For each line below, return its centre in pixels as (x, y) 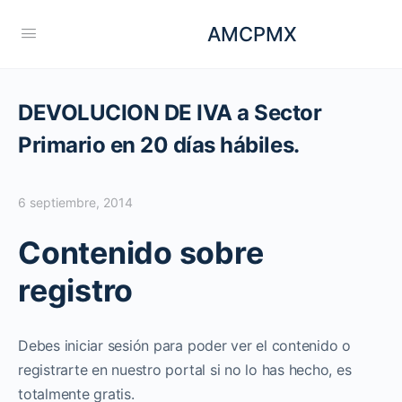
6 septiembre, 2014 (75, 202)
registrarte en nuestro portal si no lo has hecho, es (185, 370)
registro (76, 290)
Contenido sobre (141, 253)
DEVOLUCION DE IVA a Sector (170, 113)
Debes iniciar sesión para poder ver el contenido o (185, 345)
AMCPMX (252, 34)
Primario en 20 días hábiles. (159, 145)
